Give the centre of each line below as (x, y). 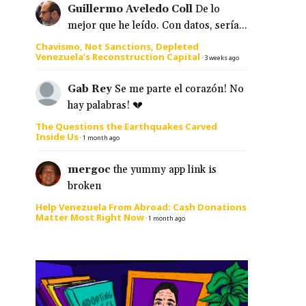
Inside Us (57, 137)
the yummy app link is (165, 169)
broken (84, 186)
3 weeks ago (222, 57)
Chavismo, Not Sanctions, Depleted (117, 46)
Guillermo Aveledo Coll (130, 9)
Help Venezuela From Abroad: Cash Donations (141, 207)
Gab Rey (89, 89)
